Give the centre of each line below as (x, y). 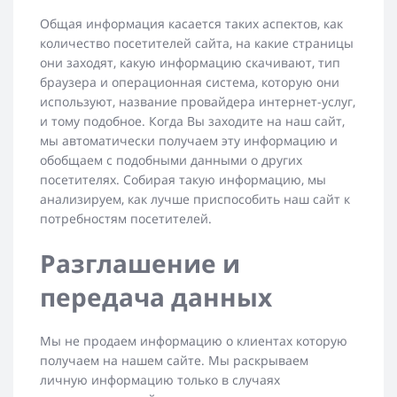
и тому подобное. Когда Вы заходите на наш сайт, (192, 121)
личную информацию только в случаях (160, 380)
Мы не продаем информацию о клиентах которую (194, 341)
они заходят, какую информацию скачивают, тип (190, 63)
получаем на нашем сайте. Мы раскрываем (174, 361)
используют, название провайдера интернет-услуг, (198, 102)
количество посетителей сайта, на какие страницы (197, 43)
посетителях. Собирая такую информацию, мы (183, 180)
